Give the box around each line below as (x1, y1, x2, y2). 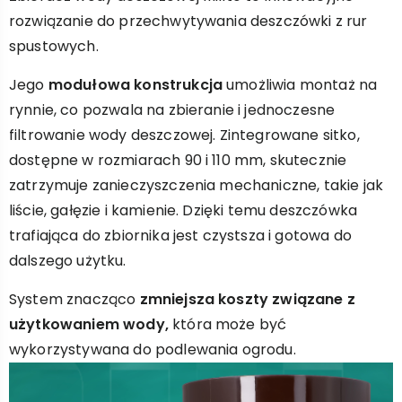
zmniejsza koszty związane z (139, 289, 355, 310)
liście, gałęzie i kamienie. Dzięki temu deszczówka (9, 200, 358, 221)
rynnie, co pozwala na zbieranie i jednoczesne (9, 100, 336, 120)
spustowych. (9, 36, 99, 57)
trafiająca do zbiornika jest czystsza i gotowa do (9, 225, 352, 246)
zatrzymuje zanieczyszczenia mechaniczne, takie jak (9, 175, 384, 196)
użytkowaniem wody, (9, 314, 169, 335)
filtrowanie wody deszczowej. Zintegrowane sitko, (9, 125, 360, 145)
